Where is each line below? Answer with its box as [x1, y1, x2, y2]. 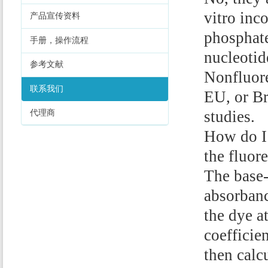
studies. [204, 107, 255, 126]
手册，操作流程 [30, 35, 89, 45]
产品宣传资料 [30, 11, 80, 21]
